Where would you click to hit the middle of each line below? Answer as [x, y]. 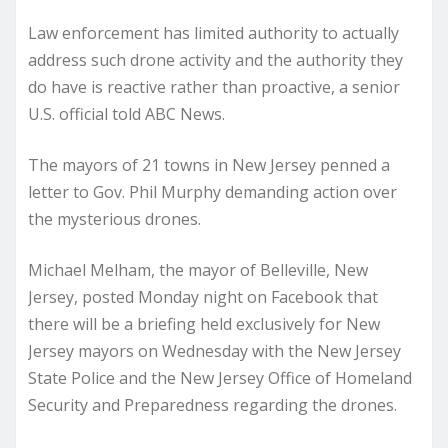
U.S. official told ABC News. [126, 113]
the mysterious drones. [114, 218]
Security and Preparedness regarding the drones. [212, 404]
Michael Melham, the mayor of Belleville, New [198, 269]
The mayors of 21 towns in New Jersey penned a [209, 164]
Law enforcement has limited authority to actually [213, 32]
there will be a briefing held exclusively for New [204, 323]
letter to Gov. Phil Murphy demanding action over [212, 191]
